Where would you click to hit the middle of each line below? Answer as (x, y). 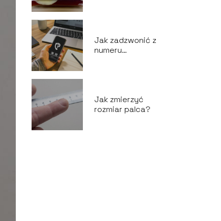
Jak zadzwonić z (125, 40)
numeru (108, 50)
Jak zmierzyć (119, 99)
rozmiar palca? (122, 109)
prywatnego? (120, 60)
